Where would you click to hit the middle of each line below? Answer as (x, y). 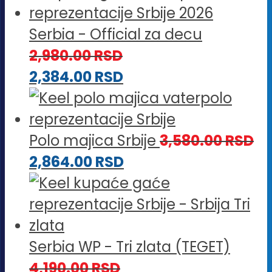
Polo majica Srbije (93, 140)
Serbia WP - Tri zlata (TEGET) (130, 246)
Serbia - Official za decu (116, 34)
